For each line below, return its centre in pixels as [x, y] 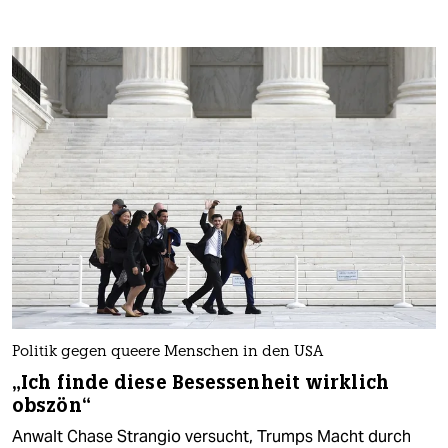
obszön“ [51, 406]
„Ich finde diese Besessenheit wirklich [200, 383]
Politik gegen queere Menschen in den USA [167, 353]
